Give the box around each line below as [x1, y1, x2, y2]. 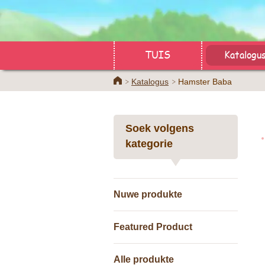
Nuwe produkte [114, 189, 182, 199]
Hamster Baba [178, 77, 232, 86]
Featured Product [114, 222, 192, 232]
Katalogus [131, 77, 169, 86]
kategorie [125, 138, 173, 150]
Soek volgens [125, 122, 194, 134]
